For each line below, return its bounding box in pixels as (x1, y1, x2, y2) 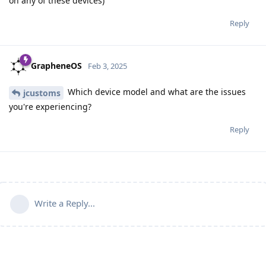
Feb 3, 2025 (88, 61, 127, 72)
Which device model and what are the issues (65, 86, 246, 98)
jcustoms (23, 87, 61, 99)
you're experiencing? (9, 101, 91, 113)
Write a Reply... (34, 197, 95, 210)
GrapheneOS (31, 60, 82, 72)
